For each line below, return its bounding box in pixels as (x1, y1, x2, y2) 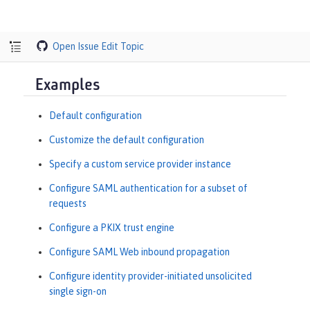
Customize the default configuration (49, 134, 204, 145)
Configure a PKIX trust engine (49, 221, 174, 233)
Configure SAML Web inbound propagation (49, 246, 230, 257)
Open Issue (53, 40, 100, 52)
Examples (35, 77, 100, 95)
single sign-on (49, 285, 107, 297)
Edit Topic (101, 40, 145, 52)
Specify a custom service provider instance (49, 158, 231, 170)
